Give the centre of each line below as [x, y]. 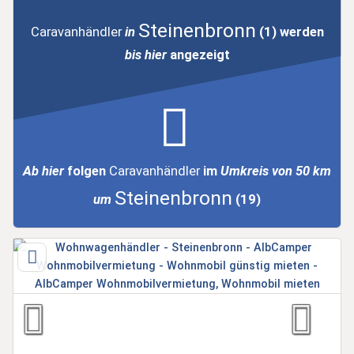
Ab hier [45, 171]
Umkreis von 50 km [276, 171]
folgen [88, 171]
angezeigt [198, 55]
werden [300, 32]
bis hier [145, 55]
